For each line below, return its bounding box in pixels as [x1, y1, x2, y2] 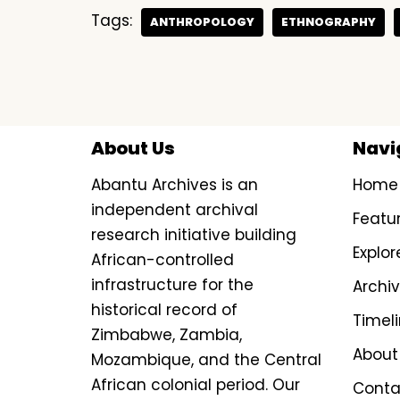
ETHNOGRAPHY [281, 13, 376, 29]
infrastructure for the [91, 274, 254, 296]
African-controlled [91, 249, 234, 271]
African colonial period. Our [91, 374, 300, 396]
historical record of [91, 299, 237, 321]
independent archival [91, 199, 258, 221]
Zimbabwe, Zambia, [91, 324, 242, 346]
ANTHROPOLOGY [150, 13, 254, 29]
